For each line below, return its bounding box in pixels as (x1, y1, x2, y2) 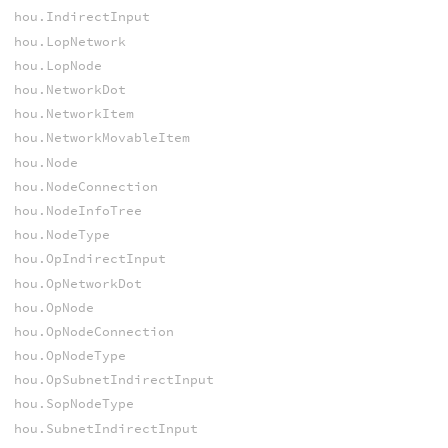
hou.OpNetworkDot (13, 274, 142, 292)
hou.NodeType (13, 226, 110, 244)
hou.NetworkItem (13, 105, 134, 123)
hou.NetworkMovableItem (13, 129, 190, 147)
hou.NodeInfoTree (13, 201, 142, 219)
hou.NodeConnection (13, 177, 158, 195)
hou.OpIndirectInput (13, 250, 166, 268)
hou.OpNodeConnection (13, 322, 174, 340)
